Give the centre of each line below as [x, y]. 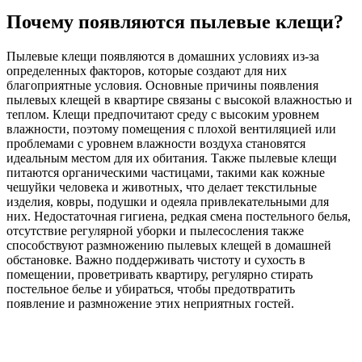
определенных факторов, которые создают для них [147, 71]
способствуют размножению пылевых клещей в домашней [169, 246]
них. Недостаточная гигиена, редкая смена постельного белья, [179, 217]
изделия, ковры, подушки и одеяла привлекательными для [168, 202]
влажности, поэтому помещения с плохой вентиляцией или [171, 129]
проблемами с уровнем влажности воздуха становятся [156, 144]
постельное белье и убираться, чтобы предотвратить [151, 289]
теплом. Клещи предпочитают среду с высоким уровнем [163, 115]
